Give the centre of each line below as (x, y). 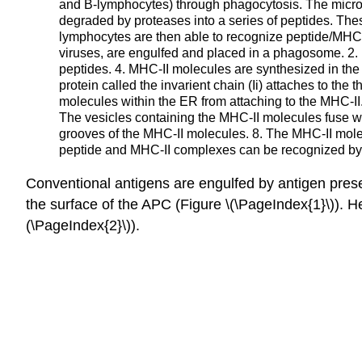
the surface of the (84, 204)
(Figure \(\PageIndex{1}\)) (257, 204)
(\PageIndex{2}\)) (81, 225)
